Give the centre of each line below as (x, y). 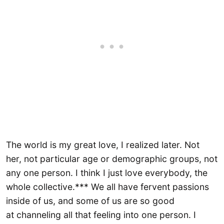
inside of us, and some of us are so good (90, 201)
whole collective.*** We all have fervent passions (107, 187)
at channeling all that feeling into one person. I (101, 215)
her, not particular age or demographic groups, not (112, 159)
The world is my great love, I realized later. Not (103, 145)
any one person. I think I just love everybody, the (107, 173)
